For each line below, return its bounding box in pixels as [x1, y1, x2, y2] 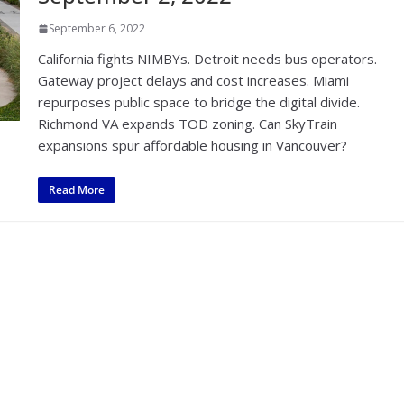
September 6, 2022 [49, 21, 146, 36]
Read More [49, 181, 106, 197]
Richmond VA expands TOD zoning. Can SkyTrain [38, 115, 338, 133]
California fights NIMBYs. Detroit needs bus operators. [38, 50, 378, 68]
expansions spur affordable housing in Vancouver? [38, 136, 348, 154]
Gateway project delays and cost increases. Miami [38, 71, 350, 89]
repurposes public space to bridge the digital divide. [38, 93, 361, 111]
